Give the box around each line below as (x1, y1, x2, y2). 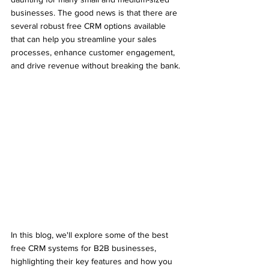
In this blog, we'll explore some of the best (11, 229, 171, 240)
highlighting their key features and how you (11, 256, 175, 266)
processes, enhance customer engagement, (11, 47, 177, 57)
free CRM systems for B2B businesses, (11, 243, 159, 253)
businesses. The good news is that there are (11, 8, 180, 17)
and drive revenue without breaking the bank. (11, 61, 180, 70)
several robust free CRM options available (11, 21, 168, 31)
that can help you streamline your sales (11, 34, 159, 44)
